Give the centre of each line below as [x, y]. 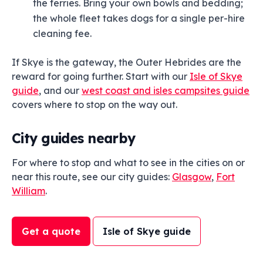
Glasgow [192, 177]
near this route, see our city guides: [92, 177]
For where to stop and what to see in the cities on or [128, 163]
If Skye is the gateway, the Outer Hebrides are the [127, 62]
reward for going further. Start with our [101, 76]
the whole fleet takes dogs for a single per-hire [139, 18]
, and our [60, 90]
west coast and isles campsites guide [166, 90]
